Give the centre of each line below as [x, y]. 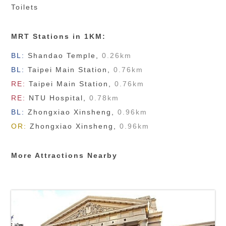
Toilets [25, 7]
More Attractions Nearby [65, 155]
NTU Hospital [56, 98]
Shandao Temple [62, 55]
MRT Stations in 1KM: [59, 36]
